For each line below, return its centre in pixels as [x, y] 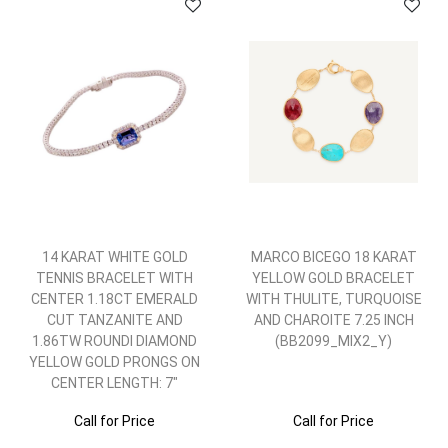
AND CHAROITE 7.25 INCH [333, 320]
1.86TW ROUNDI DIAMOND [114, 341]
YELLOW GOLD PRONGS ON [114, 362]
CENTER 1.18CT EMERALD [114, 299]
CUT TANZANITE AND [114, 320]
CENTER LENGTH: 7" [114, 383]
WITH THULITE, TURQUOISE [333, 299]
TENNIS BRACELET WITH [114, 278]
